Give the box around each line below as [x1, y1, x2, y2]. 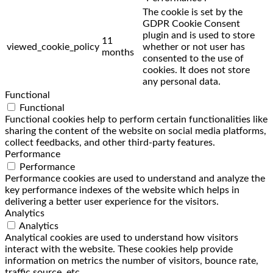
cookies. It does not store [143, 65, 250, 75]
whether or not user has [143, 42, 245, 52]
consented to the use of [143, 54, 244, 63]
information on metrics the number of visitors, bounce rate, [5, 256, 258, 266]
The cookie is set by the [143, 7, 243, 17]
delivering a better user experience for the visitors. [5, 197, 219, 207]
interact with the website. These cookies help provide [5, 244, 233, 254]
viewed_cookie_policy [7, 42, 99, 52]
